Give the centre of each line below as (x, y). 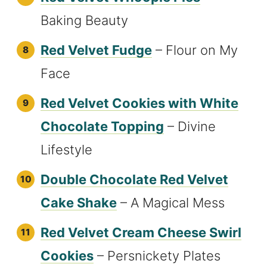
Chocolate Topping (102, 126)
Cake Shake (79, 203)
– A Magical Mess (171, 203)
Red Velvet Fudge (96, 50)
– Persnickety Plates (157, 256)
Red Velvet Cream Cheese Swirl (141, 232)
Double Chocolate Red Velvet (134, 179)
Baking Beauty (84, 20)
